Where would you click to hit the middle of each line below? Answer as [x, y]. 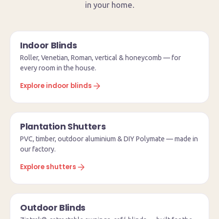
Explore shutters [48, 167]
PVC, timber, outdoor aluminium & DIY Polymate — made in [109, 139]
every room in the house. [58, 68]
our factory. [38, 149]
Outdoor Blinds [53, 208]
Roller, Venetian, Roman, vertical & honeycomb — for [100, 58]
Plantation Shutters [63, 127]
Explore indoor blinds [56, 86]
